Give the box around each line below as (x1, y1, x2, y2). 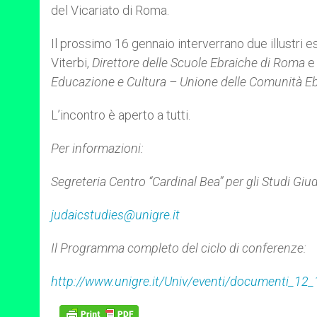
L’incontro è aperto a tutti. (51, 108, 190, 122)
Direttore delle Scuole (92, 55, 207, 70)
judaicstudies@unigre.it (51, 207, 180, 222)
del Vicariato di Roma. (51, 3, 169, 18)
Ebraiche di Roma (207, 55, 308, 70)
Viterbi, (51, 55, 92, 70)
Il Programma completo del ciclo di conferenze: (51, 241, 306, 255)
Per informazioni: (51, 141, 146, 156)
